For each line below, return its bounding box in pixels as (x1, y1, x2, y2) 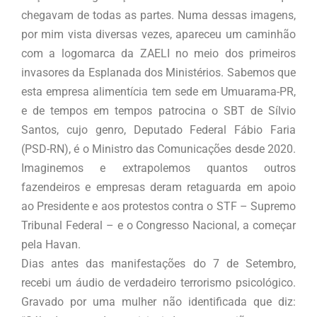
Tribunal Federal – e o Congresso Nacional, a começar (21, 219, 296, 233)
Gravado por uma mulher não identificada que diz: (21, 295, 296, 309)
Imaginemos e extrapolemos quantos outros (21, 161, 296, 175)
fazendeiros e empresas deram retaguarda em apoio (21, 180, 296, 195)
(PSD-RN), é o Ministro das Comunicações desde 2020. (21, 142, 296, 156)
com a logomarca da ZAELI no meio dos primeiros (21, 47, 296, 61)
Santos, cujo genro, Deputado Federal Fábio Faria (21, 123, 296, 137)
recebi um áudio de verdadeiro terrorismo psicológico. (21, 276, 296, 290)
